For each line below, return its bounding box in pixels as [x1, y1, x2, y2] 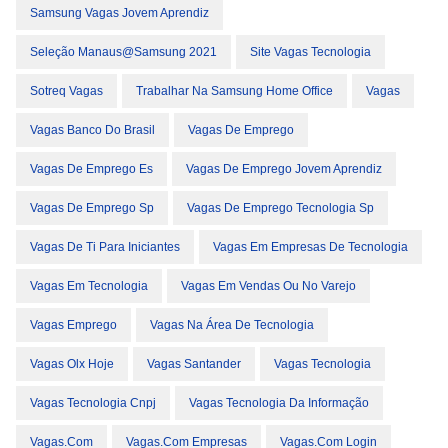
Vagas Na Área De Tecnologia [150, 318, 314, 332]
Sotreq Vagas [30, 84, 103, 98]
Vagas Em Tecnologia [30, 279, 148, 293]
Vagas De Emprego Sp [30, 201, 154, 215]
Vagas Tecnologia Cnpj [30, 396, 156, 410]
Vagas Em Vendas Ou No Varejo [181, 279, 356, 293]
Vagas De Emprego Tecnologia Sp [187, 201, 374, 215]
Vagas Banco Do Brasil [30, 123, 155, 137]
